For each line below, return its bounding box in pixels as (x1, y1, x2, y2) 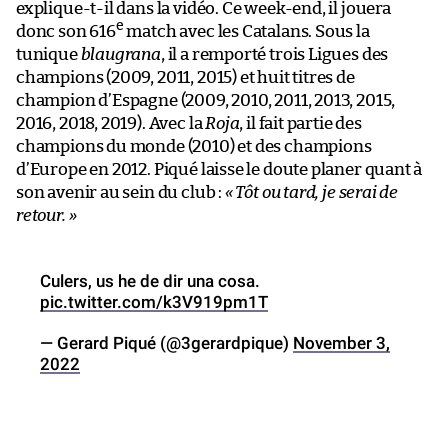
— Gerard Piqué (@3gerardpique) (40, 332, 293, 353)
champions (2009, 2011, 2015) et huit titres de (16, 68, 355, 86)
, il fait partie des (239, 114, 362, 132)
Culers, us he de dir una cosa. (40, 270, 260, 291)
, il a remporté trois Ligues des (160, 45, 389, 63)
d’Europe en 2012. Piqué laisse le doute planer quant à (16, 160, 423, 178)
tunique (16, 45, 81, 63)
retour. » (16, 206, 77, 224)
